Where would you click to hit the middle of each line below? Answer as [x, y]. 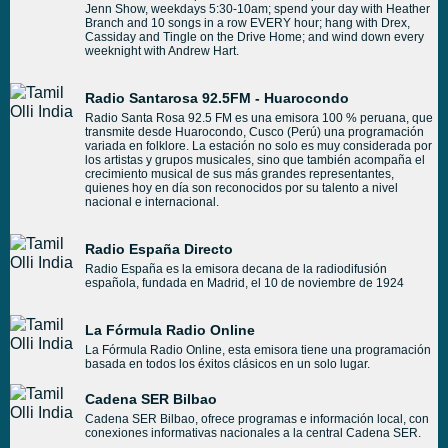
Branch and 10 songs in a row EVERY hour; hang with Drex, [247, 23]
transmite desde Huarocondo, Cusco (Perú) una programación [254, 132]
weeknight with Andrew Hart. [162, 51]
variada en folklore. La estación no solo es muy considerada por [258, 146]
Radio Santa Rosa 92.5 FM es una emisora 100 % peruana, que [259, 118]
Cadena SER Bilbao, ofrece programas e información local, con [257, 419]
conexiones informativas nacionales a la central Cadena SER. [253, 433]
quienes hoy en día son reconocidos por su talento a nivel [241, 188]
